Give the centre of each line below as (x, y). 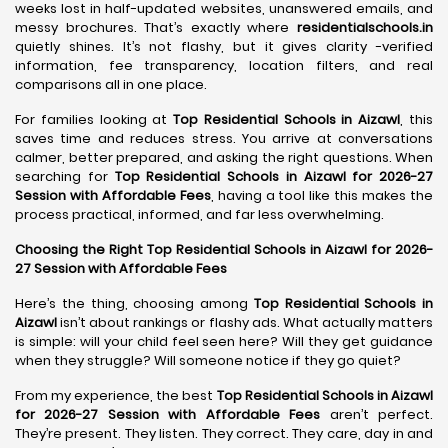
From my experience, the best (116, 395)
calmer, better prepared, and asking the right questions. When (224, 157)
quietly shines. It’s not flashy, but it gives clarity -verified (224, 46)
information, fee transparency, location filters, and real (224, 65)
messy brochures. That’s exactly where (156, 27)
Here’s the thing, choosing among (134, 303)
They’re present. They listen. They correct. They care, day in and (224, 433)
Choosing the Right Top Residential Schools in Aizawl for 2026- (224, 249)
